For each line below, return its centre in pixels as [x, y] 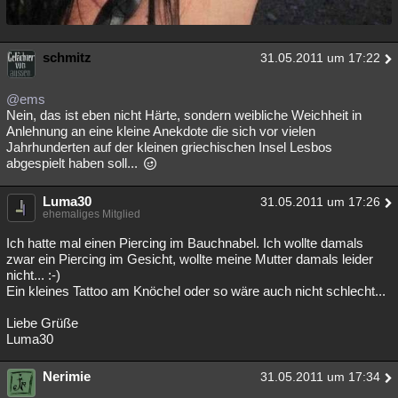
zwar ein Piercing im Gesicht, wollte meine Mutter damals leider [190, 259]
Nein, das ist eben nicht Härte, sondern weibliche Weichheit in [184, 115]
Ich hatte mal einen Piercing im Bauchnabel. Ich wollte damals [185, 243]
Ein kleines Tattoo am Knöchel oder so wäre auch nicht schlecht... [196, 291]
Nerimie [67, 377]
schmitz [67, 58]
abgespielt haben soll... [74, 163]
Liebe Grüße [42, 323]
